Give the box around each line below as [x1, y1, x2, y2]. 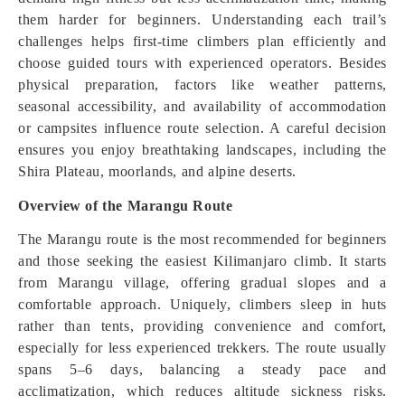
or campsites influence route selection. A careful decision [18, 120, 387, 136]
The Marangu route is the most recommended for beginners [18, 231, 387, 247]
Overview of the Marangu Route [18, 198, 233, 213]
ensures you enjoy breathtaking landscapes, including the [18, 142, 387, 157]
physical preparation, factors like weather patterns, [18, 77, 387, 92]
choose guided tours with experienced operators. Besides [18, 55, 387, 71]
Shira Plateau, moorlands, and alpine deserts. [18, 164, 297, 179]
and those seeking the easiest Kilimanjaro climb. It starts [18, 253, 387, 268]
